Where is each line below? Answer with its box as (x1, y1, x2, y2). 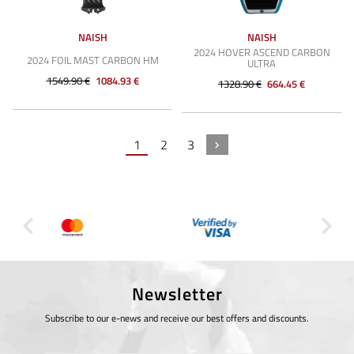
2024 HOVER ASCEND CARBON (193, 44, 330, 60)
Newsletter (131, 281, 223, 307)
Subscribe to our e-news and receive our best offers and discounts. (45, 311, 309, 326)
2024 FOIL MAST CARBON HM (26, 52, 159, 68)
